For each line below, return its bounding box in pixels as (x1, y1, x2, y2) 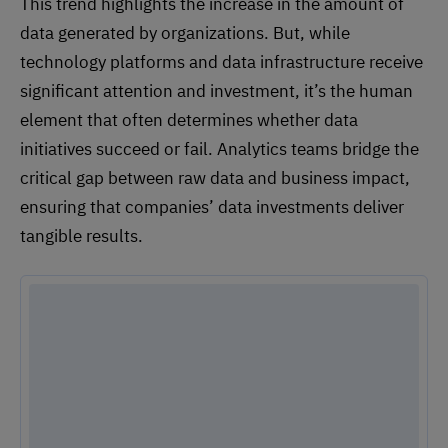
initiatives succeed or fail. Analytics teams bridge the (20, 137, 419, 160)
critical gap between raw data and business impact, (20, 166, 410, 189)
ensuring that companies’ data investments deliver (20, 195, 404, 218)
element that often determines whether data (20, 108, 358, 131)
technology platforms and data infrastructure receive (20, 50, 423, 73)
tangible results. (20, 224, 143, 247)
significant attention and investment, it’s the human (20, 79, 413, 102)
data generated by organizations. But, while (20, 21, 350, 44)
